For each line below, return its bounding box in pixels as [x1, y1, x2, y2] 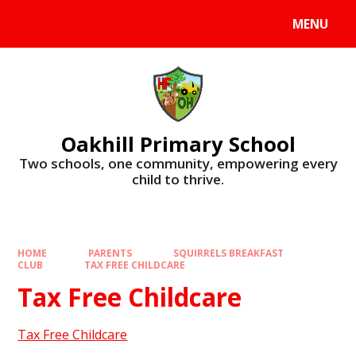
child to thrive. [132, 169, 224, 188]
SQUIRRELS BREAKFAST [172, 246, 284, 260]
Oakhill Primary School [60, 130, 296, 157]
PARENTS [88, 246, 132, 260]
